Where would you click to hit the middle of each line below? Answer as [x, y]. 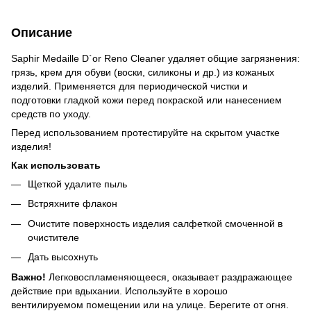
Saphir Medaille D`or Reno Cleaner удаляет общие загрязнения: [155, 58]
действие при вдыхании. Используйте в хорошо [119, 291]
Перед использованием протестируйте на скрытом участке [145, 133]
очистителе [53, 237]
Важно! [30, 277]
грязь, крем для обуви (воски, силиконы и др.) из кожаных [143, 72]
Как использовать [56, 165]
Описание [42, 33]
